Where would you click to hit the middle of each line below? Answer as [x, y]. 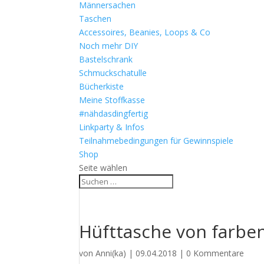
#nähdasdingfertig [114, 113]
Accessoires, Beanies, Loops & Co [145, 32]
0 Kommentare [215, 253]
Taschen [95, 19]
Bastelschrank [106, 59]
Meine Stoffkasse [112, 100]
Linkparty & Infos [112, 127]
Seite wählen [103, 168]
